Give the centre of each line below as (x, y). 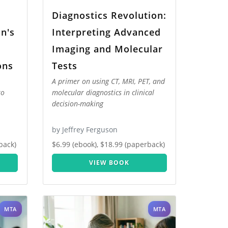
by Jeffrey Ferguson (85, 130)
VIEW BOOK (109, 163)
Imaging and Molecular (107, 49)
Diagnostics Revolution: (109, 15)
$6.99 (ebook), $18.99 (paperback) (108, 145)
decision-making (78, 104)
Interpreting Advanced (106, 32)
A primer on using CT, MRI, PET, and (108, 81)
